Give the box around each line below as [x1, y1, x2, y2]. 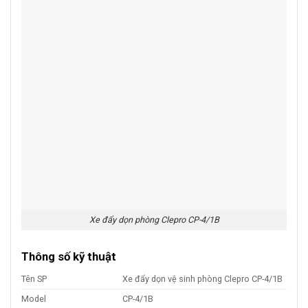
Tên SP [21, 274, 47, 285]
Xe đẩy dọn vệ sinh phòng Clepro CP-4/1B [122, 274, 283, 285]
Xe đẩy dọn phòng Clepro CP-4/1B [89, 214, 219, 225]
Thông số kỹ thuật [21, 249, 116, 263]
